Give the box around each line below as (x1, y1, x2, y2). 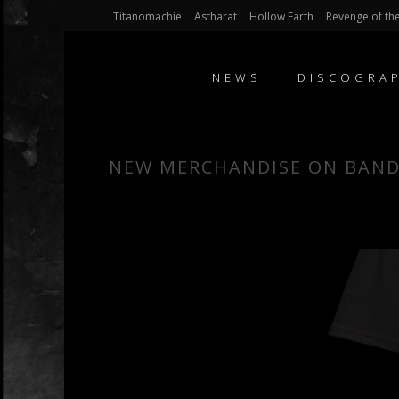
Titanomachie (113, 9, 182, 24)
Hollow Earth (249, 9, 313, 24)
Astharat (194, 9, 237, 24)
